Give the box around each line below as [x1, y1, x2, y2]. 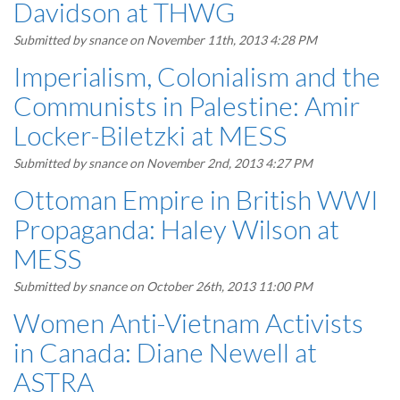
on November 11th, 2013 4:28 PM [127, 32, 317, 47]
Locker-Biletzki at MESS [13, 119, 287, 151]
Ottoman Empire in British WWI [13, 183, 379, 215]
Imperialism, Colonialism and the [13, 60, 380, 92]
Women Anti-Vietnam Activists [13, 306, 363, 338]
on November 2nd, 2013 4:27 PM [127, 155, 312, 171]
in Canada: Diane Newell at [13, 336, 317, 368]
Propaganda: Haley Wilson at [13, 212, 339, 245]
